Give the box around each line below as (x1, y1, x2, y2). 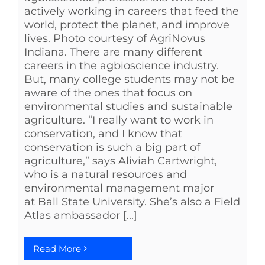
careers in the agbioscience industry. (24, 59, 219, 72)
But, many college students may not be (24, 72, 235, 86)
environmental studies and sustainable (24, 99, 232, 113)
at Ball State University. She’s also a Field (24, 195, 240, 208)
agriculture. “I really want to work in (24, 113, 214, 127)
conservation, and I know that (24, 127, 182, 140)
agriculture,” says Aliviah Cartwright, (24, 154, 217, 167)
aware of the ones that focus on (24, 86, 192, 99)
